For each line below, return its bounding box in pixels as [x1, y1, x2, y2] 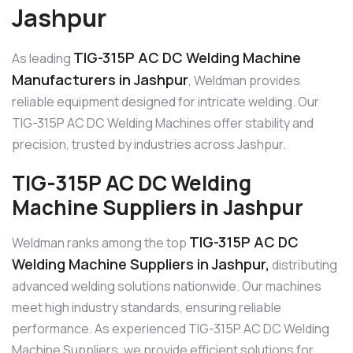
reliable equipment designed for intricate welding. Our [12, 92, 319, 110]
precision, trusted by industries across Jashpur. [12, 135, 286, 153]
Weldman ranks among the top [12, 234, 189, 252]
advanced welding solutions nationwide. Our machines [12, 277, 321, 295]
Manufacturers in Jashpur [12, 69, 188, 89]
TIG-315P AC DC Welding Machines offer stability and [12, 113, 314, 132]
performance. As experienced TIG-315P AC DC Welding [12, 320, 329, 338]
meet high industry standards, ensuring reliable [12, 299, 281, 317]
